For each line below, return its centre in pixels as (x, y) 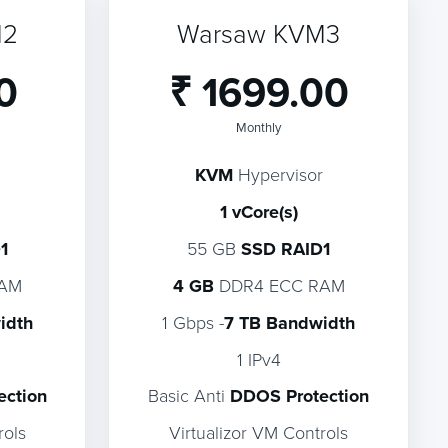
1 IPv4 (258, 359)
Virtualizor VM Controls (259, 432)
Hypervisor (277, 174)
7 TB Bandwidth (290, 323)
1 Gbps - (193, 322)
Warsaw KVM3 (259, 33)
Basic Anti (189, 395)
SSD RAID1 (286, 249)
